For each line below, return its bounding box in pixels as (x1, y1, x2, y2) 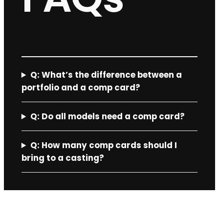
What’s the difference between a (41, 69, 182, 81)
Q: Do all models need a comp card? (30, 110, 185, 123)
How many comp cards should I (41, 139, 177, 152)
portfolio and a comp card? (21, 82, 140, 94)
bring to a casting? (21, 152, 104, 164)
